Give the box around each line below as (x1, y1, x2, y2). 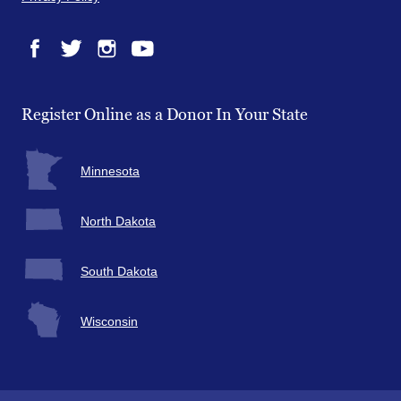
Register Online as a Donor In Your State (21, 107, 308, 124)
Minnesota (81, 164, 140, 179)
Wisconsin (81, 314, 138, 329)
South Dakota (81, 264, 158, 279)
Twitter (56, 61, 94, 76)
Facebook (21, 61, 77, 76)
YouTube (128, 61, 178, 76)
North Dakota (81, 214, 156, 229)
